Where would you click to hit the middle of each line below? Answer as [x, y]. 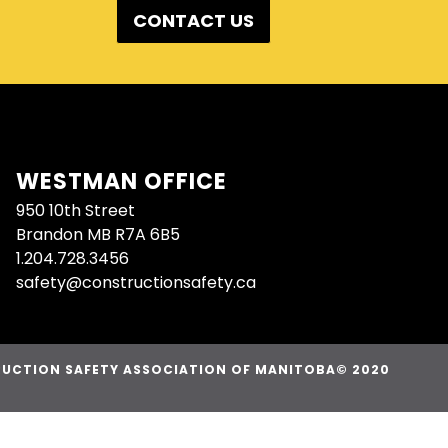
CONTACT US [193, 21]
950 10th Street [75, 210]
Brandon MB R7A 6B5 [97, 234]
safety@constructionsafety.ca [135, 282]
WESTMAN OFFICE [121, 181]
